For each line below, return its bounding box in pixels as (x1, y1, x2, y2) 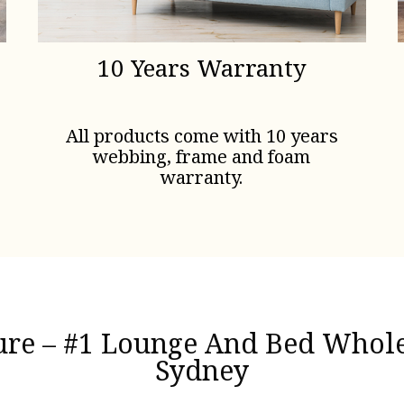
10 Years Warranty (96, 51, 307, 85)
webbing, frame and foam (93, 144, 311, 170)
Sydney (155, 351, 249, 389)
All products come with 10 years (65, 124, 338, 149)
